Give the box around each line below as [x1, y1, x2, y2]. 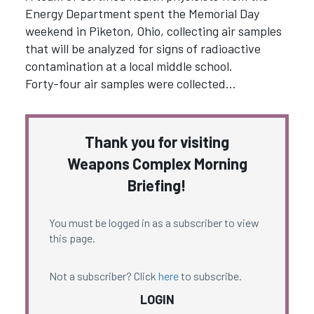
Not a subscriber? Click [48, 269, 158, 283]
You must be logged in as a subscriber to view [48, 216, 259, 230]
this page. [48, 231, 95, 245]
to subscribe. [178, 269, 242, 283]
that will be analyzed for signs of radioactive [25, 40, 261, 56]
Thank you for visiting [85, 132, 229, 151]
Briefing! [128, 176, 186, 195]
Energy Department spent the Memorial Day [25, 5, 259, 21]
